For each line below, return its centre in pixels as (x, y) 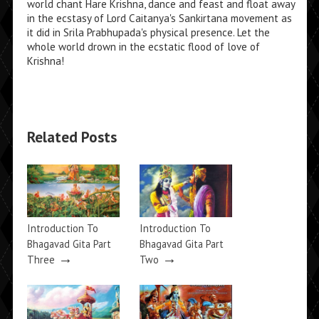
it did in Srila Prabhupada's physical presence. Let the (148, 32)
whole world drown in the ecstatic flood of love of (143, 47)
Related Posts (72, 137)
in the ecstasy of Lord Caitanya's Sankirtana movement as (159, 18)
